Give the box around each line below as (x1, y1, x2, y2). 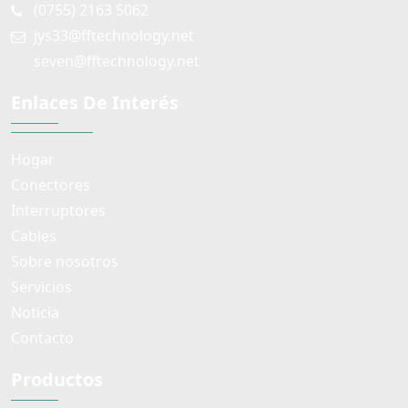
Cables (11, 225, 56, 246)
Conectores (11, 174, 90, 195)
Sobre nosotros (11, 250, 118, 271)
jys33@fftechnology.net (34, 25, 194, 46)
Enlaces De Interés (11, 89, 178, 115)
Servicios (11, 276, 72, 297)
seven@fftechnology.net (34, 50, 199, 71)
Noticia (11, 301, 59, 322)
